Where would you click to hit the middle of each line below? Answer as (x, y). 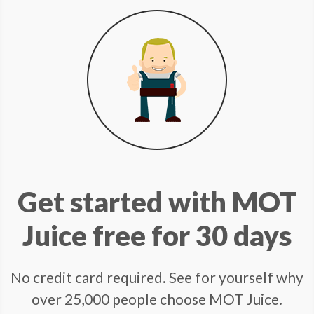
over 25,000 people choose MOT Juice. (157, 255)
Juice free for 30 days (157, 191)
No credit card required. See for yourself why (157, 233)
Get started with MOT (157, 158)
